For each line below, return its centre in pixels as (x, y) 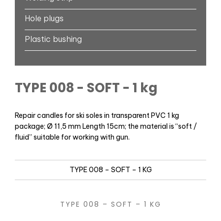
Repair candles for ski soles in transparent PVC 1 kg (97, 116)
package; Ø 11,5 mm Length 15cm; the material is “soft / (106, 127)
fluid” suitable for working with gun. (72, 137)
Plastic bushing (53, 39)
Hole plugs (44, 18)
